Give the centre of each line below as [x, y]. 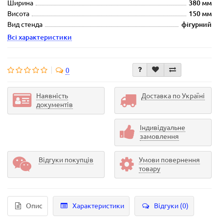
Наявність [52, 96]
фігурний [197, 25]
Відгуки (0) [171, 206]
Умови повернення [169, 160]
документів [55, 105]
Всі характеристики [40, 37]
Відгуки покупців [66, 160]
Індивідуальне [163, 128]
